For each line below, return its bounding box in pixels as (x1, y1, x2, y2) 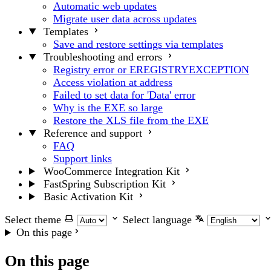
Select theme (5, 214, 61, 226)
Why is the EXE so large (53, 101, 163, 114)
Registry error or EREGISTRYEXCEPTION (53, 63, 249, 76)
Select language (123, 214, 192, 226)
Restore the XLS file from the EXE (53, 114, 209, 126)
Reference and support (43, 126, 142, 139)
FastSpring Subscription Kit (43, 177, 166, 190)
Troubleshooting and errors (43, 50, 162, 63)
